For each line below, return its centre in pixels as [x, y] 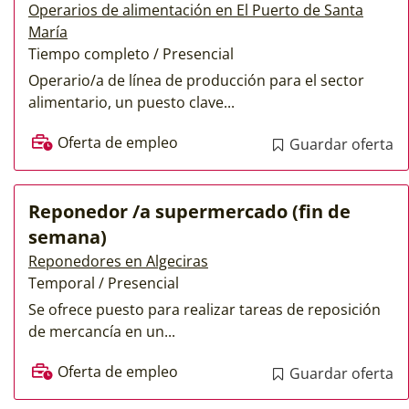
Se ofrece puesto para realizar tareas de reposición [204, 309]
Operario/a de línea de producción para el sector [196, 81]
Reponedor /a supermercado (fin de [189, 211]
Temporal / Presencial [104, 283]
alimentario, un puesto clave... [131, 103]
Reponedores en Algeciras [118, 261]
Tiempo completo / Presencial [131, 54]
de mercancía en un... [102, 331]
